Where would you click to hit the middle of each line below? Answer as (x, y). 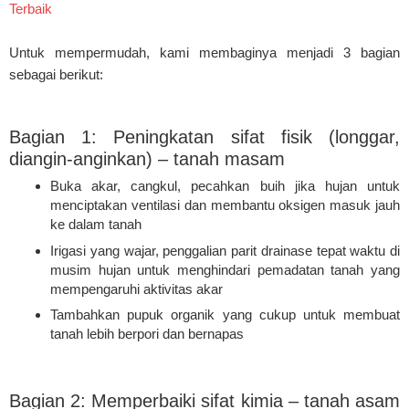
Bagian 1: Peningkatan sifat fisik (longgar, (204, 136)
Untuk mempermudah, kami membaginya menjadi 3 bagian (204, 53)
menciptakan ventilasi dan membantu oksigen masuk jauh (225, 205)
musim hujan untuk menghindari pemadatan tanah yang (225, 269)
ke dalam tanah (96, 225)
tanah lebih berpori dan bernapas (147, 334)
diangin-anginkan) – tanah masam (147, 158)
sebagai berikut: (56, 75)
